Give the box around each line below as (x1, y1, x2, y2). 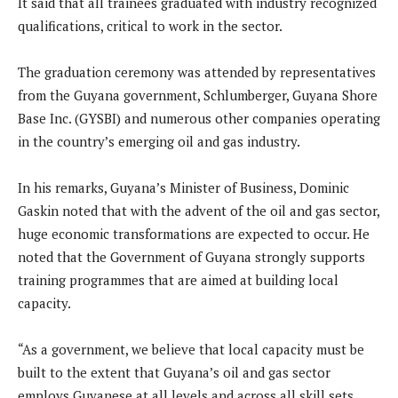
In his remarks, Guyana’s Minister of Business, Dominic (18, 179, 349, 197)
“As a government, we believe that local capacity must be (18, 340, 364, 359)
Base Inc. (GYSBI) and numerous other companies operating (18, 109, 380, 128)
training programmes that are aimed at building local (18, 271, 338, 290)
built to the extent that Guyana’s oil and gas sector (18, 363, 330, 382)
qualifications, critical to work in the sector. (18, 17, 283, 36)
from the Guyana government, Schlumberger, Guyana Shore (18, 86, 378, 105)
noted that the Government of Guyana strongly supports (18, 248, 365, 267)
